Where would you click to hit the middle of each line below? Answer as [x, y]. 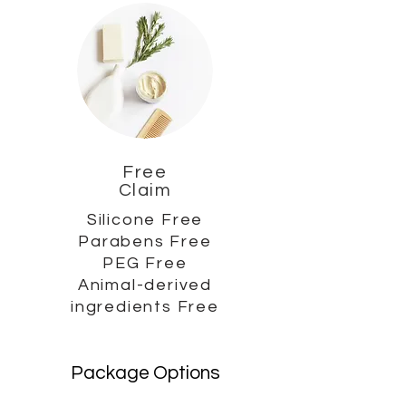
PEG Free [145, 263]
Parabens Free [145, 242]
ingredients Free [145, 307]
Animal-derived [145, 285]
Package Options [145, 373]
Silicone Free [145, 220]
